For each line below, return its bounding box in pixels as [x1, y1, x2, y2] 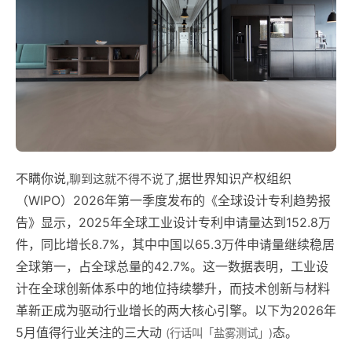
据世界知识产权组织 [178, 170, 291, 187]
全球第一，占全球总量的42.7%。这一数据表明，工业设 [16, 258, 328, 275]
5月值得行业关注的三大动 [16, 324, 166, 341]
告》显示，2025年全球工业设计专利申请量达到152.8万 [16, 214, 331, 231]
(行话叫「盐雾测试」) [166, 326, 273, 340]
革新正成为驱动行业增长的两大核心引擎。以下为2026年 [16, 302, 336, 319]
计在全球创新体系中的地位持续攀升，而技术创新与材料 [16, 280, 330, 297]
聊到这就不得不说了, [69, 171, 178, 187]
